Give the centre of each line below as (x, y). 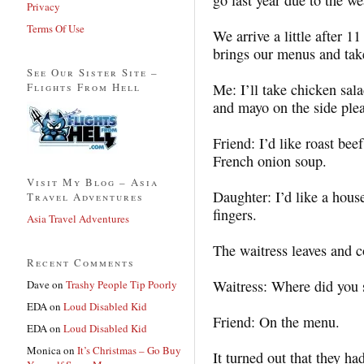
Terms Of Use (56, 28)
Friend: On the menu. (276, 321)
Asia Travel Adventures (78, 218)
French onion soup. (270, 160)
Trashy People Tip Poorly (121, 284)
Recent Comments (81, 262)
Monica (44, 350)
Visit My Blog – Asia (93, 182)
